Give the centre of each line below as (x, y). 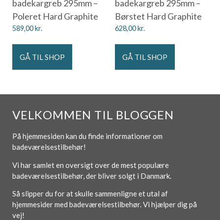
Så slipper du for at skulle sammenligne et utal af (90, 194)
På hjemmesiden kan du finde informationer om (87, 136)
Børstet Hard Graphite (158, 16)
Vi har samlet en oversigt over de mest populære (91, 165)
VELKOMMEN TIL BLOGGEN (93, 115)
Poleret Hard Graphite (55, 16)
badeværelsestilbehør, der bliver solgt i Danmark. (93, 176)
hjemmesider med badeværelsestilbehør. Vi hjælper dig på (105, 205)
